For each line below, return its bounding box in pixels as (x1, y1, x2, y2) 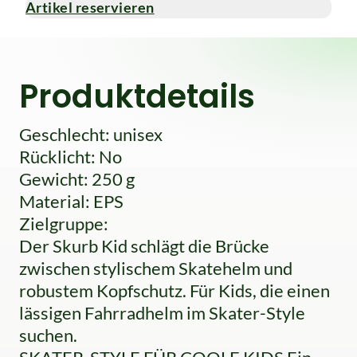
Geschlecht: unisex (19, 124, 163, 146)
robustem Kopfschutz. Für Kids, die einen (19, 280, 330, 302)
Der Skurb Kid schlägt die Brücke (19, 235, 269, 257)
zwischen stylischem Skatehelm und (19, 257, 292, 280)
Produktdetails (19, 74, 255, 120)
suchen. (19, 324, 77, 347)
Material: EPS (19, 190, 124, 213)
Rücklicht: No (19, 146, 122, 168)
